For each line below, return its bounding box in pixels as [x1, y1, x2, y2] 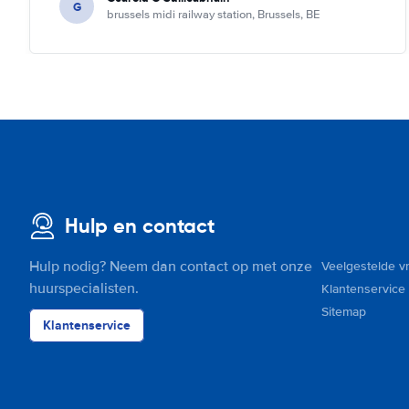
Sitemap [321, 304, 366, 320]
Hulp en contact [65, 214, 215, 238]
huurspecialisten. [29, 279, 139, 298]
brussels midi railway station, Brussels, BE [107, 7, 320, 22]
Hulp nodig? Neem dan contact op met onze [29, 257, 312, 276]
